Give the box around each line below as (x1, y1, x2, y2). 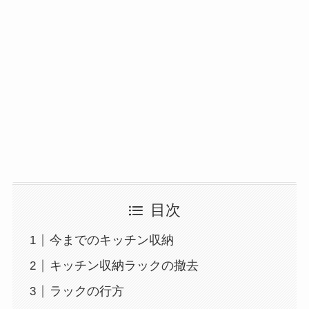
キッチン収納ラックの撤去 (49, 259, 199, 273)
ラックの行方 (49, 284, 124, 299)
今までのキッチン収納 (49, 233, 174, 248)
